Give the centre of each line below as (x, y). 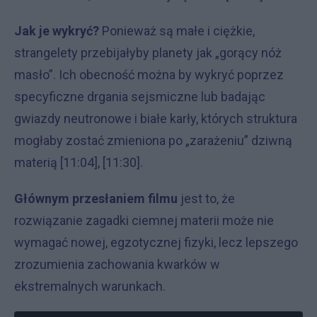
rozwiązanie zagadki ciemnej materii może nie (144, 221)
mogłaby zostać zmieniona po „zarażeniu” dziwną (153, 141)
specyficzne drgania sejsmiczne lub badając (140, 97)
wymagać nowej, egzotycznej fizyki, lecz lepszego (156, 243)
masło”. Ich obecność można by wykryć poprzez (149, 75)
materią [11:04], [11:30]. (79, 163)
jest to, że (208, 199)
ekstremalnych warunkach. (90, 287)
